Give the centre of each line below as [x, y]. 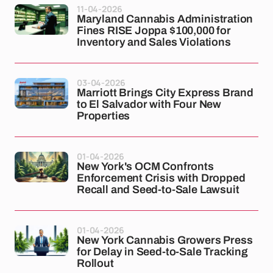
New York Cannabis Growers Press [165, 240]
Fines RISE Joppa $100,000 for [154, 30]
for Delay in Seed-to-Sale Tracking [162, 252]
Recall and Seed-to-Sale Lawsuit [158, 190]
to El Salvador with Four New [149, 104]
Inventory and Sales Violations [154, 42]
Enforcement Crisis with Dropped [161, 178]
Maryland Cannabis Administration [165, 19]
